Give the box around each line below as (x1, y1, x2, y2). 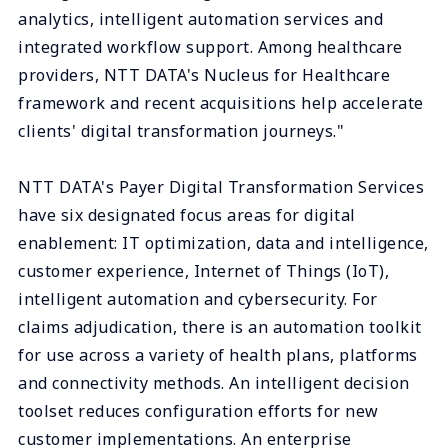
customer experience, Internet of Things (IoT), (18, 259, 389, 282)
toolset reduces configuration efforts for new (18, 399, 379, 422)
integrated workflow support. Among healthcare (18, 35, 403, 58)
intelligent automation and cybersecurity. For (18, 287, 378, 310)
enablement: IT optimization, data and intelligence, (18, 231, 429, 254)
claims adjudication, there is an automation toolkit (18, 315, 422, 338)
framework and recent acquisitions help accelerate (18, 91, 424, 114)
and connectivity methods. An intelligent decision (18, 371, 410, 394)
